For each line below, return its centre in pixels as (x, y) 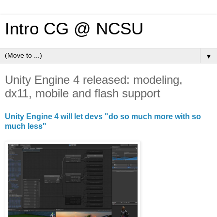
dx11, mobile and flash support (83, 93)
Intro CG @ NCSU (74, 29)
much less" (26, 126)
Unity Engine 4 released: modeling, (94, 80)
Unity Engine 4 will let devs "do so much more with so (103, 116)
